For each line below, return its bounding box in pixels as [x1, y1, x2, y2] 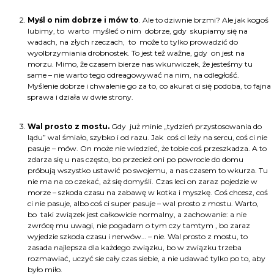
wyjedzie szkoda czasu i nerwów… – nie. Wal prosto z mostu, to [28, 232, 248, 242]
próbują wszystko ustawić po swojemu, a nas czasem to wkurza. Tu [28, 166, 270, 176]
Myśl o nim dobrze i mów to [28, 15, 139, 25]
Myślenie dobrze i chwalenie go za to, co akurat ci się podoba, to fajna [28, 81, 271, 91]
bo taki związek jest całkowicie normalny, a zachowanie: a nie [28, 210, 246, 220]
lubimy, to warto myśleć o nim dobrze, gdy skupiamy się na [28, 26, 248, 36]
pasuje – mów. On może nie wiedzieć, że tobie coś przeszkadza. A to [28, 144, 267, 154]
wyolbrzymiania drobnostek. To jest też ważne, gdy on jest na [28, 48, 245, 58]
